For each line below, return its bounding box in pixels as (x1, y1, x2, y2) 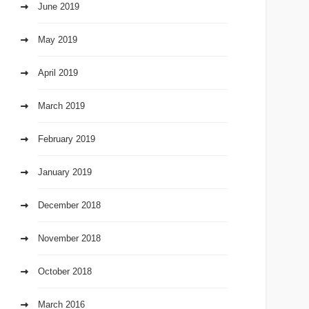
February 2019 (38, 134, 96, 145)
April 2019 (38, 68, 79, 79)
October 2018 (38, 266, 92, 277)
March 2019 (38, 101, 86, 112)
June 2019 (38, 1, 80, 12)
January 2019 (38, 167, 92, 178)
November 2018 (38, 233, 101, 244)
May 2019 (38, 34, 78, 46)
